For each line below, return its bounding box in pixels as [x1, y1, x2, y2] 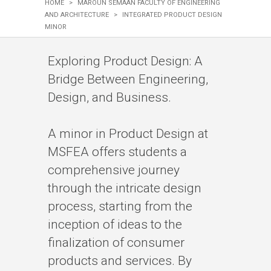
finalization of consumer [48, 235, 184, 250]
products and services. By [48, 253, 192, 268]
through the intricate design [48, 181, 201, 195]
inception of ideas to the [48, 217, 182, 232]
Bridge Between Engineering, [48, 72, 208, 87]
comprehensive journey [48, 163, 180, 177]
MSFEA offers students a [48, 145, 187, 159]
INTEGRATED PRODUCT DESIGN [122, 11, 222, 19]
